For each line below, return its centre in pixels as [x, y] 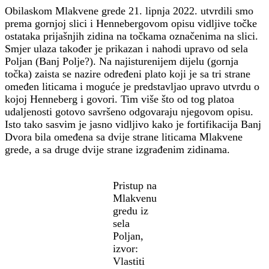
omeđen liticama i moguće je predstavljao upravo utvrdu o [132, 87]
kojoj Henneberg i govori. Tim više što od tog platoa [119, 99]
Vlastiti [128, 261]
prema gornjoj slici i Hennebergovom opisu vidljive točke [131, 24]
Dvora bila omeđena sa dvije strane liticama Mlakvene [124, 137]
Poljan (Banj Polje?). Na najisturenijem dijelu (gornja [122, 62]
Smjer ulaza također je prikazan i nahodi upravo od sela [126, 49]
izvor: [125, 249]
